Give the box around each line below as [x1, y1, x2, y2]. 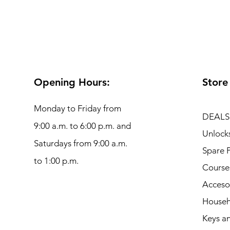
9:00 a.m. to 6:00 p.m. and [33, 121, 131, 131]
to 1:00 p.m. [33, 156, 79, 166]
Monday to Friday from [33, 103, 121, 114]
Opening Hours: [33, 76, 110, 89]
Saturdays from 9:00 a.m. [33, 138, 127, 149]
